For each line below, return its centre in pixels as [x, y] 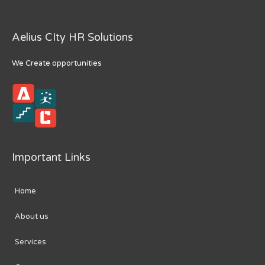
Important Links [51, 157]
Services [30, 242]
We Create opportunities [57, 63]
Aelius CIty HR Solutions [72, 38]
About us [32, 217]
